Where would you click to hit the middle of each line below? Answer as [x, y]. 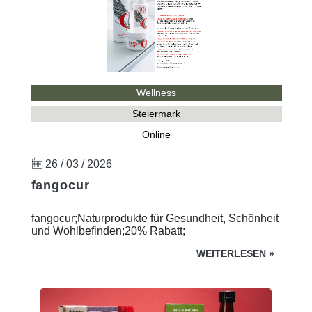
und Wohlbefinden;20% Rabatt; [108, 231]
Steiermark [156, 114]
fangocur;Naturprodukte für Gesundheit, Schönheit [155, 218]
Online [156, 134]
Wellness [156, 93]
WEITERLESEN [231, 253]
